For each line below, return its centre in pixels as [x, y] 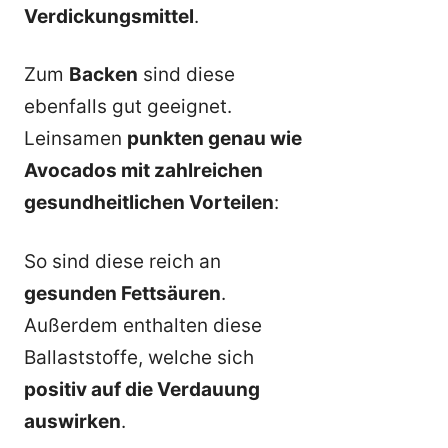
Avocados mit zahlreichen [143, 171]
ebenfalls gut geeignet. [128, 107]
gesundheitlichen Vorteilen [149, 203]
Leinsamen [75, 139]
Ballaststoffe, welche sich [139, 357]
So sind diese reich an [122, 261]
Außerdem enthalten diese [143, 325]
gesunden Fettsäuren [122, 293]
